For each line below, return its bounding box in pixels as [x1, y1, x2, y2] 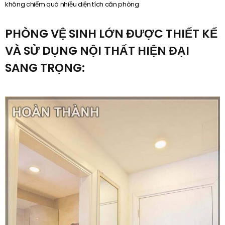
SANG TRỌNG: [5, 59, 85, 76]
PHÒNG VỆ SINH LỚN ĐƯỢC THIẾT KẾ [5, 25, 217, 42]
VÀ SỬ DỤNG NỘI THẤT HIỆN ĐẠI [5, 42, 189, 59]
